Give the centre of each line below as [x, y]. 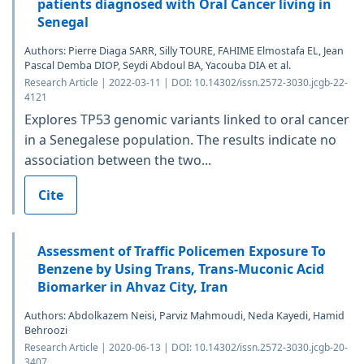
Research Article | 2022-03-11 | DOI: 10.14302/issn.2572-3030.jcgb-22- [186, 83]
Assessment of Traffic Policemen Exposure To [182, 251]
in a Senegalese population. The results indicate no [180, 140]
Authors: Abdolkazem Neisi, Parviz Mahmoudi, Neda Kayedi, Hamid [184, 316]
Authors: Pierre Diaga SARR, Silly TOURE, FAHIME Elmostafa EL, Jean [184, 51]
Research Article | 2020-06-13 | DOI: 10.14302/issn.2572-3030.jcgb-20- [186, 348]
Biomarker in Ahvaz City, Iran [133, 287]
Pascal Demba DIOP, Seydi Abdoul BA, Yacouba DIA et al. [158, 66]
